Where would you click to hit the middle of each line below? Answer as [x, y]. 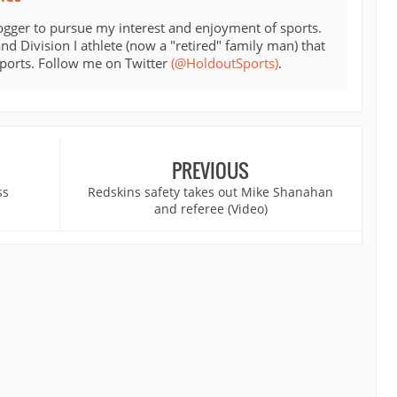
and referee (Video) [210, 209]
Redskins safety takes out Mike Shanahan [211, 192]
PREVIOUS [211, 171]
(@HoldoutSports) [225, 63]
